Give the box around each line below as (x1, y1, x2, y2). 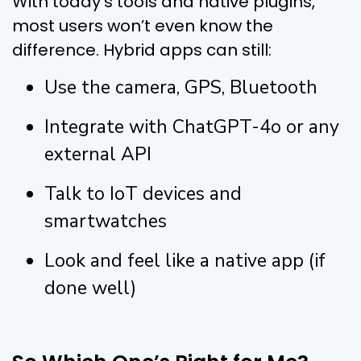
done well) (44, 275, 136, 301)
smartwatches (44, 208, 167, 234)
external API (44, 141, 151, 167)
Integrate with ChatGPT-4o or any (44, 114, 339, 139)
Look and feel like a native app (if (44, 247, 326, 273)
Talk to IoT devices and (44, 180, 242, 206)
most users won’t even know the (12, 14, 273, 37)
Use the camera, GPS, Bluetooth (44, 74, 317, 100)
